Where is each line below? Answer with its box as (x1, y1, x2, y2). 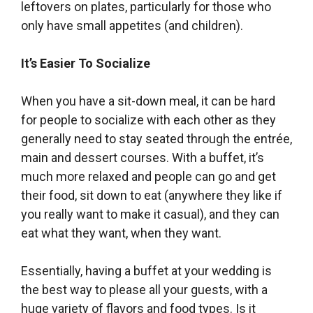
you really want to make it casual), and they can (21, 206, 279, 221)
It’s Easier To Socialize (21, 55, 150, 71)
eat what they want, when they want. (21, 225, 221, 240)
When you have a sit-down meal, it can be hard (21, 93, 275, 108)
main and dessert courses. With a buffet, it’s (21, 150, 264, 165)
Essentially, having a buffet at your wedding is (21, 263, 272, 278)
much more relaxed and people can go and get (21, 168, 276, 184)
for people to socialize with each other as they (21, 112, 276, 127)
